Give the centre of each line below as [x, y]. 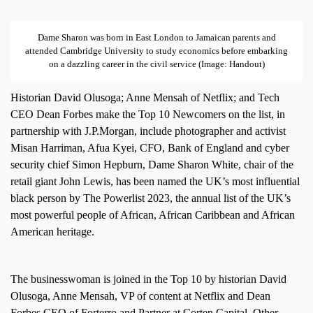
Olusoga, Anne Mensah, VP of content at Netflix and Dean [140, 296]
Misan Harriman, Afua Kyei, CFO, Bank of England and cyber [150, 147]
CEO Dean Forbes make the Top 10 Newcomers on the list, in [148, 114]
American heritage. [52, 231]
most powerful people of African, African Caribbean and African [153, 214]
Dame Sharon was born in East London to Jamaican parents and [156, 38]
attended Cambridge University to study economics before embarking [156, 51]
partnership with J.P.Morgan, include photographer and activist [148, 131]
